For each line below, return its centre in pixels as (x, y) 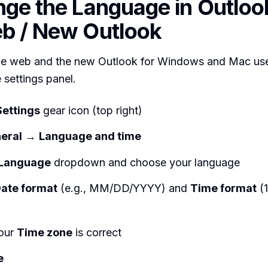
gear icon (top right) (91, 110)
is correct (97, 232)
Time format (223, 188)
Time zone (45, 232)
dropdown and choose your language (145, 162)
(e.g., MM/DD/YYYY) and (124, 188)
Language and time (90, 136)
